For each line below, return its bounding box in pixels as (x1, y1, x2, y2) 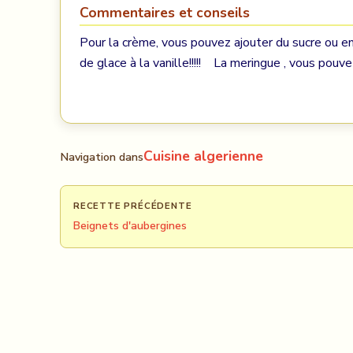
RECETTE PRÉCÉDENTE (73, 199, 192, 212)
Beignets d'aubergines (73, 218, 187, 233)
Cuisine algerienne (143, 147, 263, 165)
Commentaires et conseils (80, 3, 250, 22)
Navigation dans (60, 149, 143, 165)
